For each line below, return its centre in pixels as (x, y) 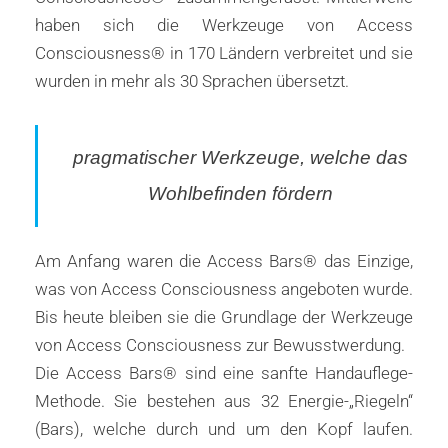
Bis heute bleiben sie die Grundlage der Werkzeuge (224, 316)
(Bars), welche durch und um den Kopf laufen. (224, 428)
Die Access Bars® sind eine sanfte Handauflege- (224, 372)
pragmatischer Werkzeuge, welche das (240, 157)
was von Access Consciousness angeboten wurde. (224, 288)
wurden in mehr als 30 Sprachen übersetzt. (192, 80)
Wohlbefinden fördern (240, 193)
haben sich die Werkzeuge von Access (224, 24)
